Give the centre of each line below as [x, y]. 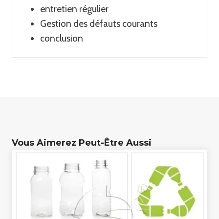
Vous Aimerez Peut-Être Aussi [82, 142]
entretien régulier [75, 9]
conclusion [62, 38]
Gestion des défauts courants [99, 23]
